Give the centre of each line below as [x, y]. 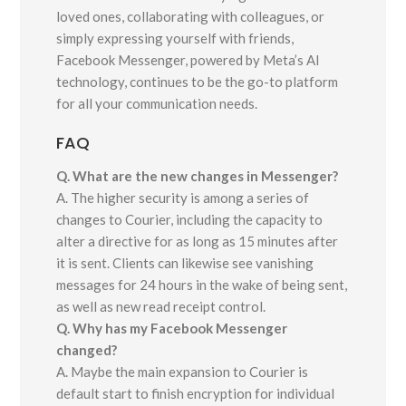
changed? [87, 350]
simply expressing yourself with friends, [175, 39]
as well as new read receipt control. [161, 307]
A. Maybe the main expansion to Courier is [183, 372]
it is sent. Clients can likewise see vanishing [185, 263]
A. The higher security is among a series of [183, 198]
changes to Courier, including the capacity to [190, 220]
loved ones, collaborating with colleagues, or [191, 17]
